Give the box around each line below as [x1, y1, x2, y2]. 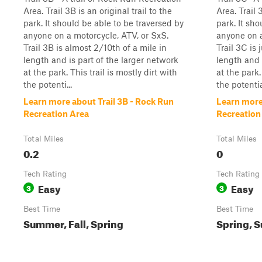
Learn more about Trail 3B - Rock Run [23, 96, 174, 106]
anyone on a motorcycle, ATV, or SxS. [23, 30, 168, 40]
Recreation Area [23, 108, 89, 119]
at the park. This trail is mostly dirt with [23, 67, 177, 77]
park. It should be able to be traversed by [23, 18, 184, 28]
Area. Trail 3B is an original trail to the [23, 5, 172, 16]
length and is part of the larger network [23, 54, 178, 65]
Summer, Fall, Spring [23, 215, 123, 230]
